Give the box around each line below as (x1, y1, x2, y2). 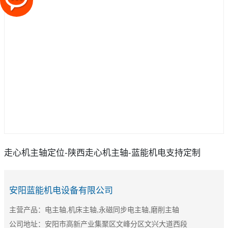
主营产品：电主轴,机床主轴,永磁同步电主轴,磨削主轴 (9, 204, 179, 214)
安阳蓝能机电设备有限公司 (9, 183, 113, 196)
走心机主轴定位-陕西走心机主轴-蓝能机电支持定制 (4, 146, 201, 158)
